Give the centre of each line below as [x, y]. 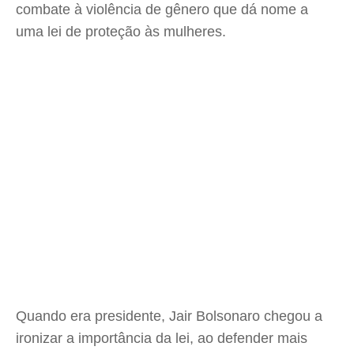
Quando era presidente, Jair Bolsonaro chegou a [169, 316]
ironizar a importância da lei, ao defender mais [162, 338]
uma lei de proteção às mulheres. [121, 32]
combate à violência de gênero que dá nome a [162, 9]
